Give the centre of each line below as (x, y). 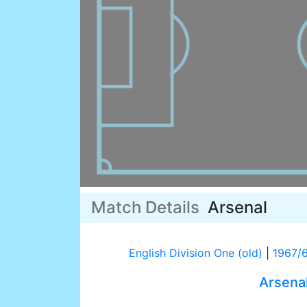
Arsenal (237, 208)
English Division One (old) (195, 253)
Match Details (149, 208)
